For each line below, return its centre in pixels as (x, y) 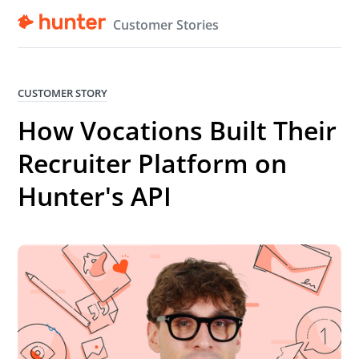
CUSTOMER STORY (63, 93)
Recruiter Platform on (153, 163)
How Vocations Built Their (177, 130)
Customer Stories (166, 24)
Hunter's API (95, 196)
